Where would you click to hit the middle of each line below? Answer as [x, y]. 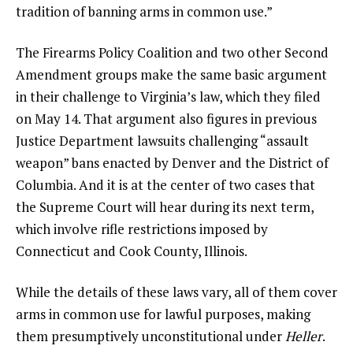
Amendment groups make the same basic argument [171, 75]
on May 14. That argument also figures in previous [166, 119]
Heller [304, 336]
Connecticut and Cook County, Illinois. [132, 251]
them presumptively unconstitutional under [150, 336]
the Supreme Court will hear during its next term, [165, 207]
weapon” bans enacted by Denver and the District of [172, 163]
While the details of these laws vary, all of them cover [176, 292]
